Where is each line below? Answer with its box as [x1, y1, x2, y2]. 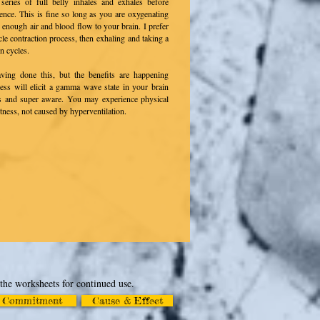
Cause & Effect [91, 294, 163, 306]
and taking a [124, 32, 169, 44]
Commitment [1, 294, 62, 306]
